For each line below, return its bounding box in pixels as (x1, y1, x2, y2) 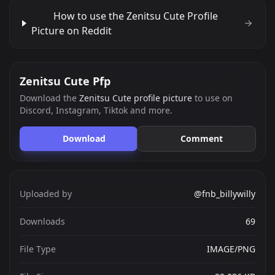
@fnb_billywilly (194, 188, 255, 199)
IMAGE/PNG (207, 243, 255, 255)
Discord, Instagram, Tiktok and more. (20, 104, 172, 116)
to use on (192, 92, 233, 104)
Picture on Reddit (31, 24, 112, 37)
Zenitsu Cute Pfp (20, 74, 110, 88)
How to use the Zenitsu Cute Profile (50, 9, 218, 23)
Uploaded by (20, 188, 72, 199)
